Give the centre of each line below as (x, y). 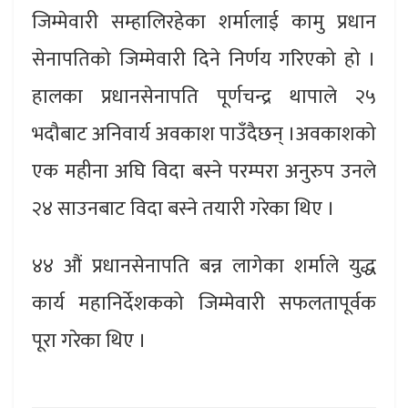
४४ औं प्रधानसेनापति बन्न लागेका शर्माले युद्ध (204, 266)
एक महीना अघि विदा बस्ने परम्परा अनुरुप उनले (204, 171)
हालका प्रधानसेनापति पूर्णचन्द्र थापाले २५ (204, 97)
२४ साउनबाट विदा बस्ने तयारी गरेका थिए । (184, 209)
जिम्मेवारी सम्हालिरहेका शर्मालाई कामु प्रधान (204, 22)
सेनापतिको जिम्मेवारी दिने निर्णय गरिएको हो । (204, 59)
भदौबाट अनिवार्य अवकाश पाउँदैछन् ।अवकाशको (204, 134)
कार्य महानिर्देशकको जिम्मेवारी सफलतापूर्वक (204, 303)
